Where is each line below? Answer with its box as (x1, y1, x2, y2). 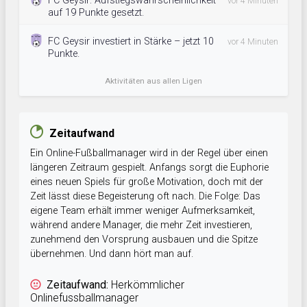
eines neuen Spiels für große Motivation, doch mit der (30, 176, 263, 188)
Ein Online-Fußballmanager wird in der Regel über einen (30, 147, 268, 160)
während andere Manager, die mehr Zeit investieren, (30, 219, 252, 232)
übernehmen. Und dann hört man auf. (30, 248, 193, 260)
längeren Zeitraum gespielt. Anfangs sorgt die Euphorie (30, 162, 269, 174)
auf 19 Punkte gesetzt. (48, 7, 144, 19)
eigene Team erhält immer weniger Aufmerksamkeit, (30, 205, 255, 217)
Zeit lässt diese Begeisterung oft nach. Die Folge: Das (30, 191, 260, 203)
